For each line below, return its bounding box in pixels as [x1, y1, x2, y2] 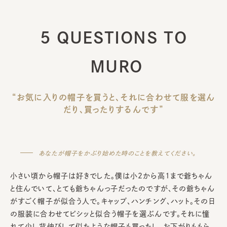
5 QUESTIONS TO [40, 29, 187, 46]
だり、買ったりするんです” [63, 105, 164, 113]
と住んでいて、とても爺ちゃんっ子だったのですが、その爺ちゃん [10, 184, 215, 192]
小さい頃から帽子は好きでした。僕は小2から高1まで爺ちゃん [10, 172, 213, 179]
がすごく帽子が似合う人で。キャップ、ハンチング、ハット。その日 [10, 197, 215, 205]
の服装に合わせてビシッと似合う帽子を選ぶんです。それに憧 [10, 210, 210, 217]
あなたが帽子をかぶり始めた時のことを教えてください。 [39, 149, 196, 156]
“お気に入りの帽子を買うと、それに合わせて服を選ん [12, 93, 215, 101]
